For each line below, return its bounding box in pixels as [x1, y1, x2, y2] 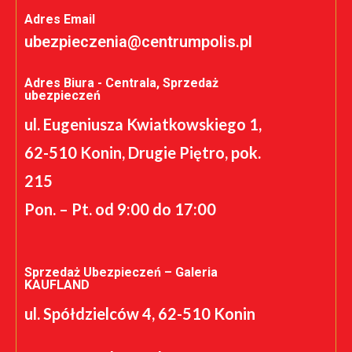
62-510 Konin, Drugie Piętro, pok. [24, 142, 261, 162]
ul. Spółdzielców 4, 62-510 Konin [24, 303, 255, 323]
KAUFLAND [24, 277, 90, 292]
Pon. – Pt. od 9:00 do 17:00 [24, 199, 216, 218]
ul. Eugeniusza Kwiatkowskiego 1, [24, 114, 262, 134]
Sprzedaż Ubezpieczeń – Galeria [24, 264, 218, 280]
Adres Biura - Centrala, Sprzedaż [24, 75, 218, 90]
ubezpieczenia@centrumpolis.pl [24, 31, 252, 51]
